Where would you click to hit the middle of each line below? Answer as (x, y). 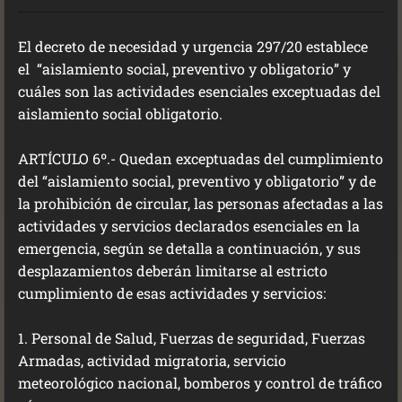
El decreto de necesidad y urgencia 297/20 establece (193, 46)
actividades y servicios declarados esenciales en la (189, 226)
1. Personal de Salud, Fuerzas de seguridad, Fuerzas (192, 338)
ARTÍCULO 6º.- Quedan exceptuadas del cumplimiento (201, 158)
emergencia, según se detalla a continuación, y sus (189, 248)
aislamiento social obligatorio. (120, 114)
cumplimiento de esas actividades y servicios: (172, 293)
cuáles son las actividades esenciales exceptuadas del (199, 91)
